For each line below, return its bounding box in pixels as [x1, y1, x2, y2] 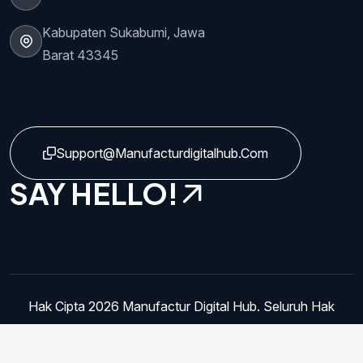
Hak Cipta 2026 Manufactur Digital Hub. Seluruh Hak [28, 298, 335, 315]
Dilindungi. [152, 321, 211, 338]
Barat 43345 [42, 46, 118, 63]
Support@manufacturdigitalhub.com [56, 144, 268, 161]
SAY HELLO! [10, 174, 183, 211]
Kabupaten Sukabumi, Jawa [42, 23, 205, 41]
